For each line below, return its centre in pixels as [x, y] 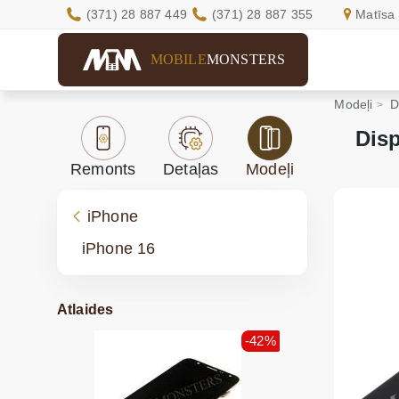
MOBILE [178, 59]
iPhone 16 [118, 248]
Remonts [103, 169]
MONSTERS [246, 59]
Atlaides [85, 309]
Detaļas [191, 169]
